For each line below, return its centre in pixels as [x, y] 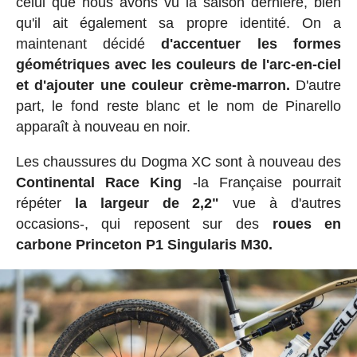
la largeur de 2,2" [140, 204]
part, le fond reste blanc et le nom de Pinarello [178, 106]
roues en [307, 224]
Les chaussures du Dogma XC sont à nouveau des [178, 162]
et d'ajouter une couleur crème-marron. [153, 86]
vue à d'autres [280, 204]
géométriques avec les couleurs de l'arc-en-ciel [178, 65]
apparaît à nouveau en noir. [103, 127]
